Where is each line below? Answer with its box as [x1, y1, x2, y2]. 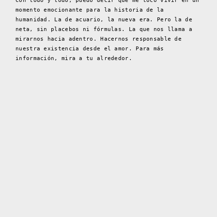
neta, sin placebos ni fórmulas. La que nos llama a [15, 26, 192, 33]
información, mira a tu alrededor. [15, 55, 132, 62]
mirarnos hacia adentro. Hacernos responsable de [15, 36, 182, 43]
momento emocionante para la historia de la [15, 7, 164, 14]
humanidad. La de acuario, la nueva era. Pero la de [15, 16, 192, 23]
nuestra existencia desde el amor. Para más [15, 46, 164, 52]
